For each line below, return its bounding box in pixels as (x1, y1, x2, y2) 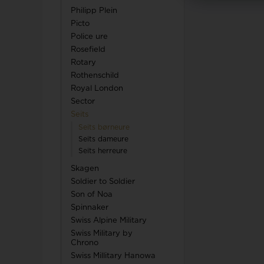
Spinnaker (71, 204, 108, 212)
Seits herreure (78, 147, 127, 154)
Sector (71, 98, 95, 105)
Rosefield (71, 46, 105, 54)
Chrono (71, 239, 98, 247)
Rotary (71, 59, 96, 67)
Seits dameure (78, 136, 128, 143)
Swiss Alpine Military (71, 217, 147, 225)
